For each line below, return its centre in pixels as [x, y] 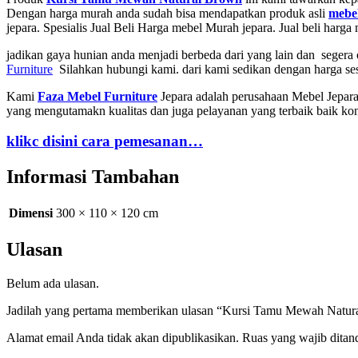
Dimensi [31, 213]
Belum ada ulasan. [53, 284]
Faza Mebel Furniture [97, 96]
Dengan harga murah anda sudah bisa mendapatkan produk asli [167, 13]
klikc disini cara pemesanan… [105, 141]
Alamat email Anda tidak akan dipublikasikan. [123, 338]
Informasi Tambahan [93, 177]
